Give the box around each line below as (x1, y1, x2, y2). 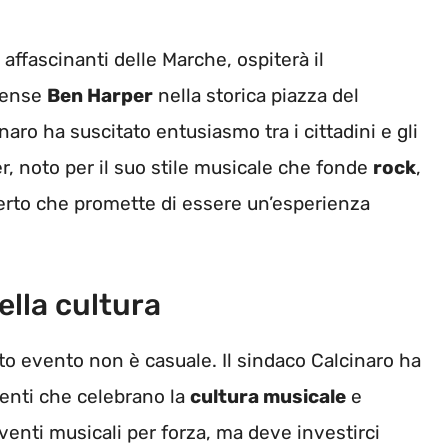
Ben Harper (47, 84, 153, 108)
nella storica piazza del (153, 84, 359, 108)
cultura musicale (190, 384, 346, 408)
